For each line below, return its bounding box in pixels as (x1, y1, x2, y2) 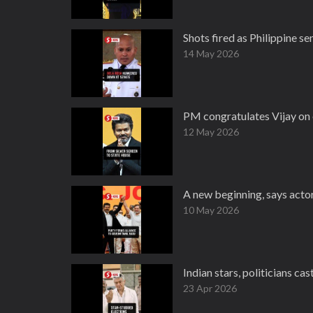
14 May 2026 (183, 48, 239, 59)
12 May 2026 (183, 126, 239, 138)
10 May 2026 (183, 204, 239, 216)
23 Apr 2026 (183, 282, 237, 294)
